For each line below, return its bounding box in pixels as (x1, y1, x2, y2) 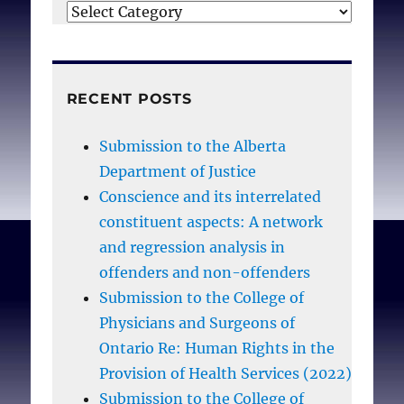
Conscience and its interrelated (98, 187, 321, 206)
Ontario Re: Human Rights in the (98, 338, 335, 357)
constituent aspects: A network (98, 212, 323, 231)
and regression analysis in (98, 237, 285, 256)
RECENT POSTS (66, 89, 192, 107)
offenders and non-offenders (98, 262, 310, 281)
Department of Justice (98, 161, 256, 180)
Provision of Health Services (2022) (98, 363, 352, 382)
